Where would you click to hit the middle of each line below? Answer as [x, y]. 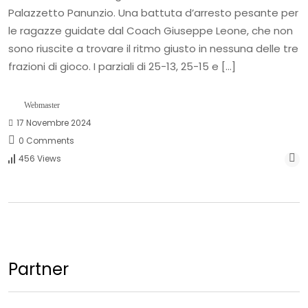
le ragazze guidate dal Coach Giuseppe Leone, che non [151, 30]
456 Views [40, 158]
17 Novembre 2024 [53, 122]
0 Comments [45, 140]
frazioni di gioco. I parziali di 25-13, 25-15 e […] [122, 66]
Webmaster [42, 105]
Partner [38, 269]
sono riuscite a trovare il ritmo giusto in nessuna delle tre [153, 48]
